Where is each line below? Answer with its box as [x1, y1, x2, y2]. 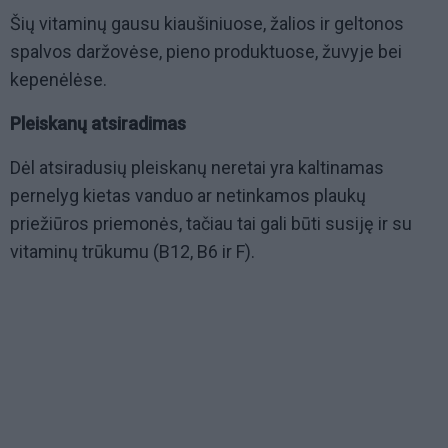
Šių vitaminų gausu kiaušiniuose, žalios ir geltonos [10, 13, 404, 35]
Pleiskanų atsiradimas [10, 113, 186, 135]
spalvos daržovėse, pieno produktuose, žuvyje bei [10, 41, 402, 63]
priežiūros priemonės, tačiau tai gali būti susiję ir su [10, 213, 412, 235]
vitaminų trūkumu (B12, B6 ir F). [10, 241, 255, 263]
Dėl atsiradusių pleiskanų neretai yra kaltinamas [10, 157, 384, 179]
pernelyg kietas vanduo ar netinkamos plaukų [10, 185, 366, 207]
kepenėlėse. [10, 69, 107, 91]
